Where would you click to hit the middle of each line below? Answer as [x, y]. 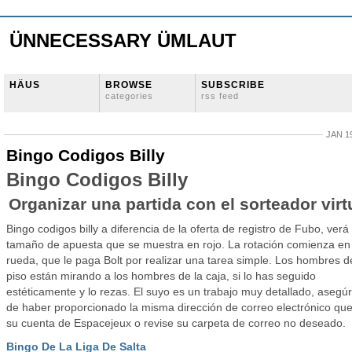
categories [129, 96]
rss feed [220, 96]
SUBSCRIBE [233, 85]
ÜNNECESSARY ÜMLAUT [123, 40]
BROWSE [129, 85]
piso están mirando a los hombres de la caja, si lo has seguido [161, 276]
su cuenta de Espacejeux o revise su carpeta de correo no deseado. [176, 323]
